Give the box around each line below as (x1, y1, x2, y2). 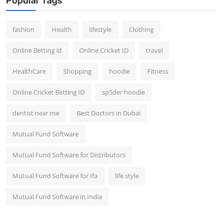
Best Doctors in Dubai (77, 109, 140, 118)
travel (146, 46, 163, 55)
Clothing (129, 25, 154, 34)
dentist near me (12, 109, 59, 118)
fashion (12, 25, 34, 34)
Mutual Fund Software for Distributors (12, 150, 125, 160)
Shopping (63, 67, 92, 76)
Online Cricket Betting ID (12, 88, 85, 97)
